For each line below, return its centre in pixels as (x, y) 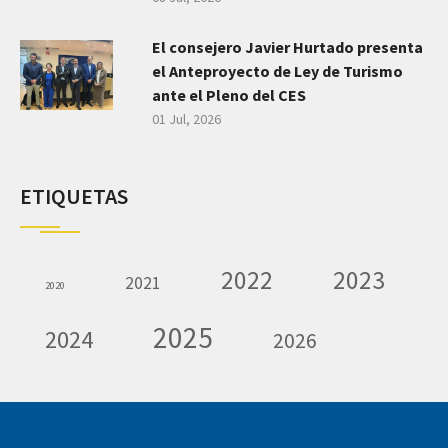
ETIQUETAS (74, 196)
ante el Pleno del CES (229, 95)
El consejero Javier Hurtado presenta (288, 47)
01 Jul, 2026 (187, 119)
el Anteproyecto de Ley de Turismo (278, 71)
